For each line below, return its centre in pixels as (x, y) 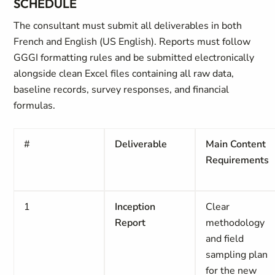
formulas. (35, 106)
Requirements (238, 160)
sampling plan (237, 255)
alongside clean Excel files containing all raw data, (124, 74)
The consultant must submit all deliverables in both (128, 26)
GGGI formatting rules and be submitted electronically (134, 58)
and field (225, 239)
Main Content (236, 144)
